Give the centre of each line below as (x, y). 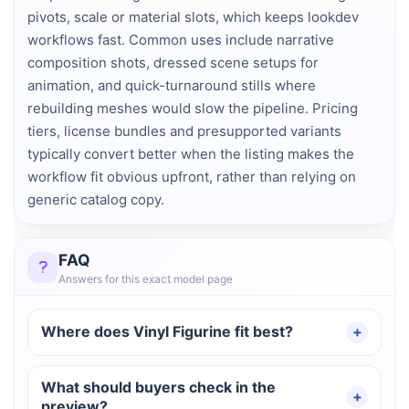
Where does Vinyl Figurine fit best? (167, 332)
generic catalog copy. (96, 199)
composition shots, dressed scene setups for (173, 62)
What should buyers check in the (158, 387)
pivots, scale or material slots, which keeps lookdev (193, 16)
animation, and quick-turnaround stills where (172, 85)
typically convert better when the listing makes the (191, 153)
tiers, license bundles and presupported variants (184, 131)
